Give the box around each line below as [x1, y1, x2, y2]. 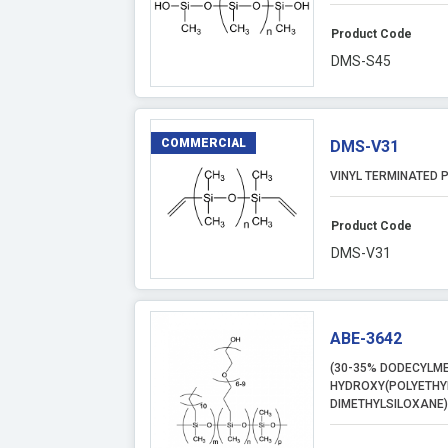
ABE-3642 [330, 329, 403, 348]
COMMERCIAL [161, 136, 247, 150]
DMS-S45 [330, 53, 391, 69]
